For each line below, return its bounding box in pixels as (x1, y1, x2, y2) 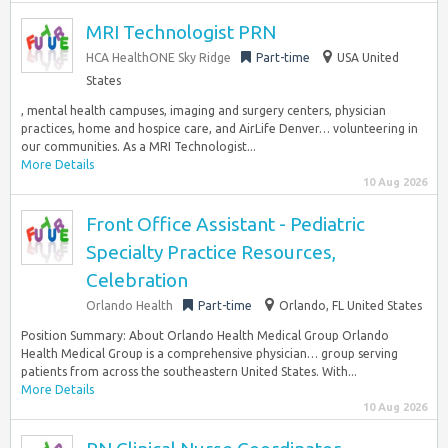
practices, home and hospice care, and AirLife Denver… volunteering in (21, 122, 418, 135)
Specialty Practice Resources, (86, 241, 336, 263)
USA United (337, 51, 399, 64)
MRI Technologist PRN (86, 21, 276, 43)
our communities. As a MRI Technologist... (21, 140, 256, 153)
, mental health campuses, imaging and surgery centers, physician (21, 104, 386, 117)
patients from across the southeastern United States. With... (21, 365, 357, 378)
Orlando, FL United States (279, 299, 422, 312)
